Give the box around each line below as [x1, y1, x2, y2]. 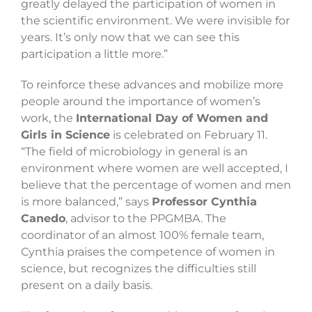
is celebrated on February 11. [110, 128, 267, 142]
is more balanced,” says [21, 195, 152, 209]
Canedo [21, 212, 65, 226]
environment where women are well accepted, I [21, 162, 288, 175]
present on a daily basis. [21, 279, 153, 292]
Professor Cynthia [152, 195, 257, 209]
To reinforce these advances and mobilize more [21, 78, 283, 92]
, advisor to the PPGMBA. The [65, 212, 226, 226]
